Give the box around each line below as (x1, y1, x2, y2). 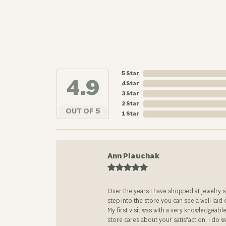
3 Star (122, 90, 139, 97)
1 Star (122, 110, 139, 118)
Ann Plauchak (107, 151, 159, 161)
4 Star (122, 80, 139, 87)
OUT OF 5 (65, 106, 100, 116)
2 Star (122, 100, 139, 107)
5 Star (122, 70, 139, 77)
